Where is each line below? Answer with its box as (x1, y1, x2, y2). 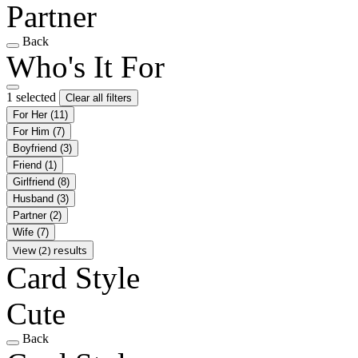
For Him (13, 125, 53, 137)
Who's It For (6, 49, 165, 84)
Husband (13, 192, 57, 205)
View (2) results (13, 242, 87, 257)
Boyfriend (13, 141, 60, 154)
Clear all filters (66, 91, 132, 104)
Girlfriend (13, 175, 58, 188)
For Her (13, 108, 50, 121)
